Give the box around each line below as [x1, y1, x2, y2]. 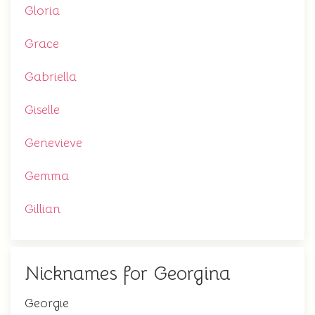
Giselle [25, 102, 60, 117]
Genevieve [25, 135, 82, 150]
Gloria [25, 3, 60, 18]
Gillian [25, 201, 60, 217]
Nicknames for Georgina [25, 262, 231, 285]
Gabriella [25, 69, 77, 84]
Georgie [25, 295, 69, 311]
